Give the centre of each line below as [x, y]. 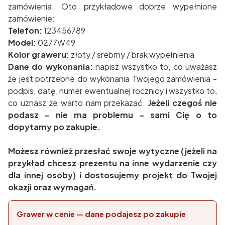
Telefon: [25, 30]
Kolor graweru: [39, 54]
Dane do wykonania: [50, 66]
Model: [22, 42]
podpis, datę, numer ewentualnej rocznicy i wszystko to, [113, 90]
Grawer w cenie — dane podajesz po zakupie [101, 213]
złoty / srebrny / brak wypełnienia [132, 54]
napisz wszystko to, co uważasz [155, 66]
